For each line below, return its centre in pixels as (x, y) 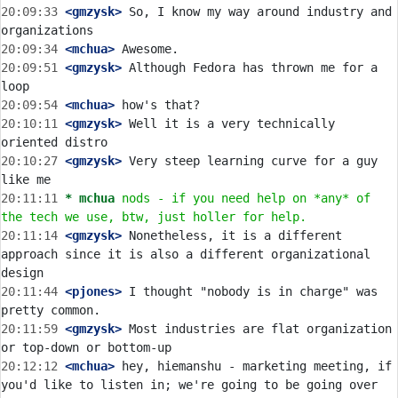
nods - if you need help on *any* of (246, 198)
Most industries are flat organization (257, 329)
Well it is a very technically (228, 123)
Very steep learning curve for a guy (250, 161)
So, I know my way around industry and (257, 12)
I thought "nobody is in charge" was (250, 291)
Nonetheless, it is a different (232, 235)
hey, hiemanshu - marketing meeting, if (253, 366)
